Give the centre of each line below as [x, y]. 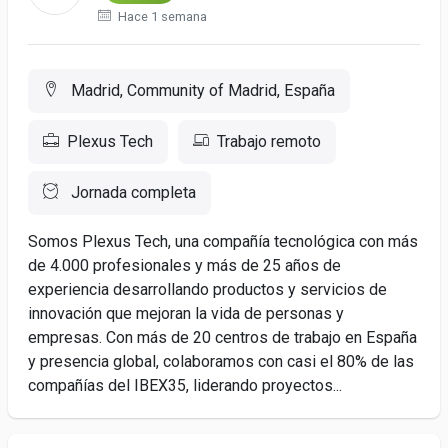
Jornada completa [131, 192]
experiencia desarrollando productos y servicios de [207, 289]
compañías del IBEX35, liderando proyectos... [185, 385]
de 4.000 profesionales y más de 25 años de [184, 265]
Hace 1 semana [161, 16]
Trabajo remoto [269, 141]
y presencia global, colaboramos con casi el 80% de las [221, 361]
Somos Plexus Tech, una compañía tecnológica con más [223, 241]
